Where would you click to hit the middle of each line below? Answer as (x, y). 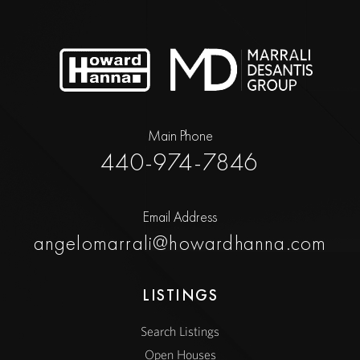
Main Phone (180, 136)
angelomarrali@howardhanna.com (180, 243)
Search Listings (180, 331)
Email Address (180, 217)
